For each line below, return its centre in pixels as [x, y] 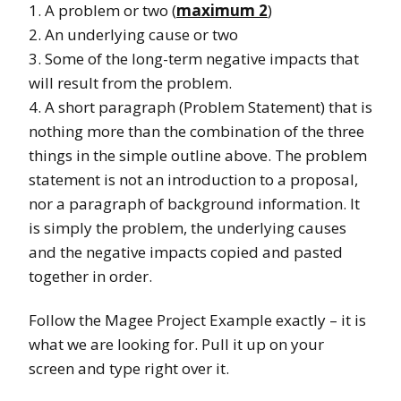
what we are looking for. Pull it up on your [176, 345]
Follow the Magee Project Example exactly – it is [197, 320]
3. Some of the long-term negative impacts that [194, 59]
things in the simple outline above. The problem [198, 156]
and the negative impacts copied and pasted [186, 252]
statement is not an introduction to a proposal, [193, 180]
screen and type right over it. [129, 369]
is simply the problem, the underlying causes [188, 228]
